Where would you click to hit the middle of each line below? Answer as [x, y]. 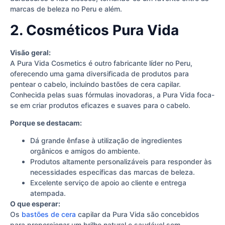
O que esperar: [35, 204]
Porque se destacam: [46, 123]
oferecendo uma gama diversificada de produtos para [99, 73]
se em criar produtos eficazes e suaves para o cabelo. [100, 105]
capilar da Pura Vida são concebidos [138, 214]
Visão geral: [30, 52]
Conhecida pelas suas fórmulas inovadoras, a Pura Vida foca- [112, 94]
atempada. [48, 193]
